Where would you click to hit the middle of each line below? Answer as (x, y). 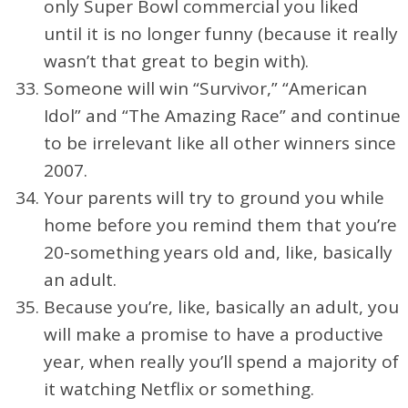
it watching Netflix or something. (179, 388)
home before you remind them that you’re (220, 224)
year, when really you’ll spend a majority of (221, 361)
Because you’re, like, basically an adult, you (221, 306)
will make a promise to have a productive (214, 334)
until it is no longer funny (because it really (221, 33)
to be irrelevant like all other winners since (220, 143)
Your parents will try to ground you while (214, 197)
